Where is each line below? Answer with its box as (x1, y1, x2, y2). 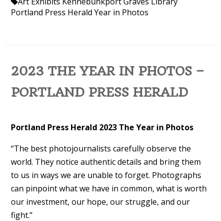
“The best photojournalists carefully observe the (10, 143, 191, 154)
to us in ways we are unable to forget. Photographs (10, 169, 201, 181)
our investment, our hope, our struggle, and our (10, 196, 190, 207)
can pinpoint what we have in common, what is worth (10, 183, 207, 194)
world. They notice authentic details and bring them (10, 156, 201, 167)
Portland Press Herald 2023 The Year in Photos (10, 121, 193, 133)
